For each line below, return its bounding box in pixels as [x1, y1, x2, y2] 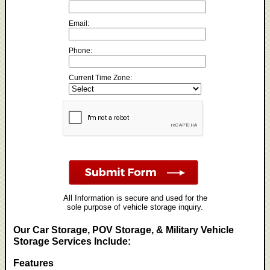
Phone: [69, 46, 92, 55]
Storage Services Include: [13, 236, 131, 247]
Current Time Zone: [69, 74, 132, 82]
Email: [69, 19, 89, 28]
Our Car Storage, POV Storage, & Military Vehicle [13, 224, 234, 236]
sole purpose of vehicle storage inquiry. [67, 202, 203, 212]
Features [13, 257, 54, 268]
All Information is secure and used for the [63, 193, 207, 202]
